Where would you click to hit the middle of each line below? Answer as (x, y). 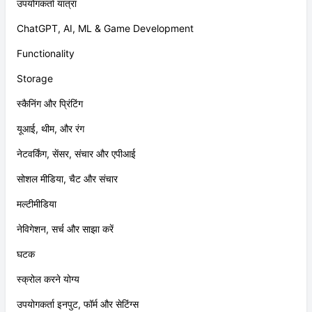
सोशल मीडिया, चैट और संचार (67, 179)
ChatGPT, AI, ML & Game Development (105, 28)
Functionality (46, 53)
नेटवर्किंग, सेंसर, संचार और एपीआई (76, 154)
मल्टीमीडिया (37, 204)
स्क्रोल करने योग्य (48, 279)
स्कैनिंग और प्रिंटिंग (50, 103)
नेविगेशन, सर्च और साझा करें (65, 229)
